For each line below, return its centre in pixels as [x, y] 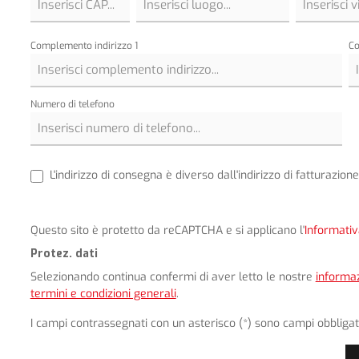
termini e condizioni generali [103, 294]
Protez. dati [64, 254]
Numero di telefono [72, 105]
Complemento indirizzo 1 [84, 46]
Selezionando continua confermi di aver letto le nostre [173, 277]
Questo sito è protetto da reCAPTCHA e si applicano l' [167, 231]
